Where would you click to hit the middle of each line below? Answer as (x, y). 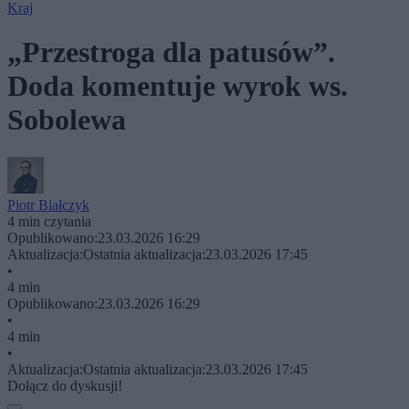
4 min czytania (49, 221)
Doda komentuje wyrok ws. (178, 86)
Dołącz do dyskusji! (65, 385)
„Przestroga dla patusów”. (171, 52)
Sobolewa (67, 120)
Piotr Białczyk (48, 204)
